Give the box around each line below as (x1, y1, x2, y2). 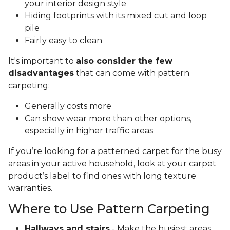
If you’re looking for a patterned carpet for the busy (8, 146, 222, 157)
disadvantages (8, 68, 74, 79)
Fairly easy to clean (25, 35, 102, 46)
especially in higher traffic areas (25, 126, 155, 136)
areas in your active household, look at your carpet (8, 159, 216, 169)
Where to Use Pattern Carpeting (8, 201, 210, 217)
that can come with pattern (74, 68, 189, 79)
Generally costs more (25, 101, 111, 111)
